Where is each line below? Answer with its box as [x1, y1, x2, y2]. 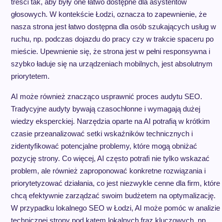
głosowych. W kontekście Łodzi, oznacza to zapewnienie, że [10, 10, 207, 18]
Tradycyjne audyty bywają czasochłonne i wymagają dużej [10, 105, 200, 113]
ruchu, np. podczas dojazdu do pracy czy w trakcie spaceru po [10, 35, 214, 43]
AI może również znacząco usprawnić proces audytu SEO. [10, 92, 202, 101]
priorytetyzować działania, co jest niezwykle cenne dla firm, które [10, 179, 220, 187]
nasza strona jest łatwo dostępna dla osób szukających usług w [10, 22, 216, 31]
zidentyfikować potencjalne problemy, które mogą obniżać [10, 142, 197, 150]
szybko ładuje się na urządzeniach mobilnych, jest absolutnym [10, 59, 213, 68]
